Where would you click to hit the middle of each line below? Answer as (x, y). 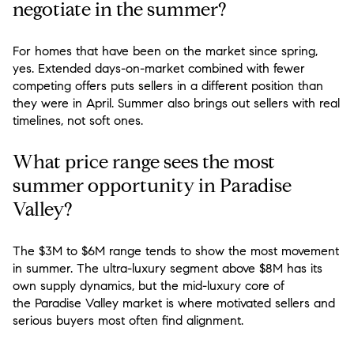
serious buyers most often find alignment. (128, 321)
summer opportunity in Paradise (152, 186)
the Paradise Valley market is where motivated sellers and (174, 303)
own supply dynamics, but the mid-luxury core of (149, 286)
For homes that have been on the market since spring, (165, 51)
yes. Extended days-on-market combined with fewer (159, 68)
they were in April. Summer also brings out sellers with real (176, 103)
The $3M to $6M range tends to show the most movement (176, 251)
